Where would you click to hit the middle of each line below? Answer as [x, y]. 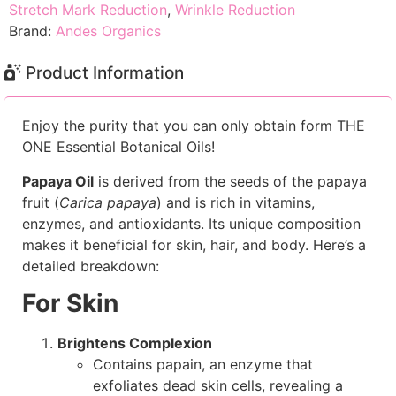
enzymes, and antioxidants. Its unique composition [191, 223]
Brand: [32, 31]
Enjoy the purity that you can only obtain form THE [194, 126]
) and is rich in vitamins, [236, 202]
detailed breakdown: [91, 266]
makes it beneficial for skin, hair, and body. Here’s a [194, 244]
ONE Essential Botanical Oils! [118, 147]
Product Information [103, 73]
